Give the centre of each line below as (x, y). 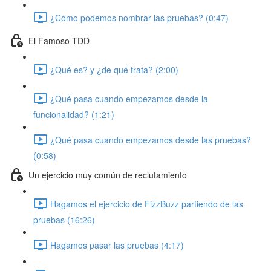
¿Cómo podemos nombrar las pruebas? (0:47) (139, 17)
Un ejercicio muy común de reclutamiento (108, 175)
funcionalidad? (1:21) (74, 114)
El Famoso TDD (59, 40)
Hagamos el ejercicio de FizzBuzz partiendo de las (147, 204)
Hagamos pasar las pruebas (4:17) (117, 245)
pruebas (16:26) (64, 220)
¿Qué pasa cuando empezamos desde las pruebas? (151, 139)
